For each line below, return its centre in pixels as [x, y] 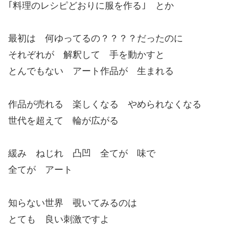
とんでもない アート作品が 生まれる [91, 71]
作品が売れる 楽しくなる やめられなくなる [105, 104]
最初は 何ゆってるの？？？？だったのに [96, 39]
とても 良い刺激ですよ [59, 219]
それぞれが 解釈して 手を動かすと [86, 55]
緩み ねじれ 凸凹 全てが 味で [82, 154]
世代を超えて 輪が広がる [63, 120]
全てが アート [40, 170]
